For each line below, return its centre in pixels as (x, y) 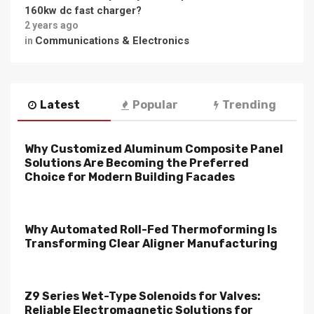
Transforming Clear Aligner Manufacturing (151, 244)
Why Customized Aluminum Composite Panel (154, 149)
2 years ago (52, 25)
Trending (250, 105)
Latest (60, 105)
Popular (155, 105)
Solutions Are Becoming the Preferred (137, 163)
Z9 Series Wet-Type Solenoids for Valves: (143, 296)
